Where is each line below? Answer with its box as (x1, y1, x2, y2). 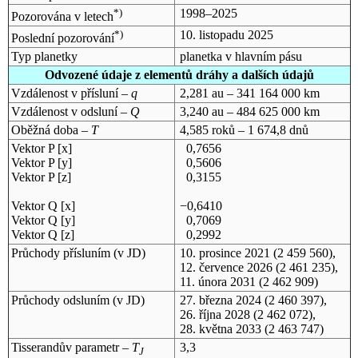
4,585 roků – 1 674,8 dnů (179, 122, 308, 137)
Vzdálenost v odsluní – (10, 104, 130, 118)
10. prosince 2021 (179, 245, 270, 260)
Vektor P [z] (10, 169, 71, 184)
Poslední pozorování (10, 31, 114, 46)
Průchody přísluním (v (10, 245, 127, 260)
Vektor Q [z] (10, 227, 74, 241)
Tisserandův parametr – (10, 340, 132, 354)
